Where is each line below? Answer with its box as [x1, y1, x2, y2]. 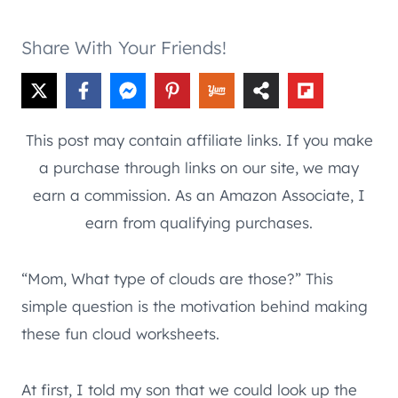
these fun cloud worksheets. [21, 323, 219, 343]
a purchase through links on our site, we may [39, 157, 359, 177]
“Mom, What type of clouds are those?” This [21, 268, 333, 288]
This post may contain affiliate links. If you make [25, 130, 373, 149]
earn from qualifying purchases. [85, 212, 313, 232]
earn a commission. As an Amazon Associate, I [33, 185, 365, 204]
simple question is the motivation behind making [21, 296, 368, 315]
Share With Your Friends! [21, 36, 227, 59]
